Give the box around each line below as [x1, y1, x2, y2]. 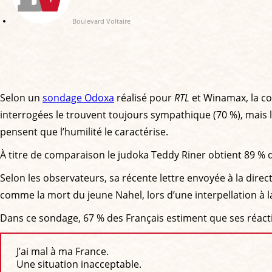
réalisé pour [114, 90, 174, 104]
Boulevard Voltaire [72, 16, 131, 25]
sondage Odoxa [42, 90, 114, 104]
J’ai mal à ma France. [16, 245, 109, 259]
